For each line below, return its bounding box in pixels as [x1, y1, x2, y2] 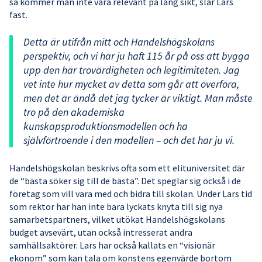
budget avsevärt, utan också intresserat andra [9, 226, 192, 239]
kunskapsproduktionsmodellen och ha [23, 119, 188, 133]
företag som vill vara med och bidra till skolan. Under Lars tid [9, 188, 252, 200]
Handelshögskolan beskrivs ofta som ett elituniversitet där [9, 162, 245, 174]
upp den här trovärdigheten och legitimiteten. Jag [23, 63, 240, 77]
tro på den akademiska [23, 105, 125, 119]
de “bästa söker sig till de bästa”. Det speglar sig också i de [9, 175, 241, 187]
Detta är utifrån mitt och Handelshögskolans [23, 35, 215, 49]
